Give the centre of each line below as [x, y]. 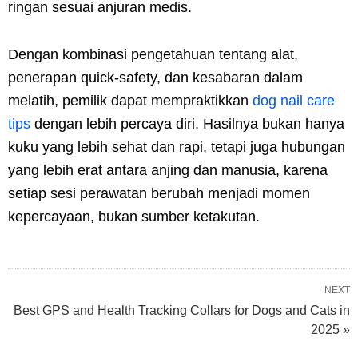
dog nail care [294, 100]
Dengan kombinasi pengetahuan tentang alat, [153, 54]
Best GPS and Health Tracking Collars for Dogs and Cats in [182, 310]
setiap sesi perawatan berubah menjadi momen [159, 193]
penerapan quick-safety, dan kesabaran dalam [155, 77]
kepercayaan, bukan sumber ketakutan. [134, 216]
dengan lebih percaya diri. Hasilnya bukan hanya [187, 123]
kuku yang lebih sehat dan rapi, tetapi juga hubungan [177, 147]
